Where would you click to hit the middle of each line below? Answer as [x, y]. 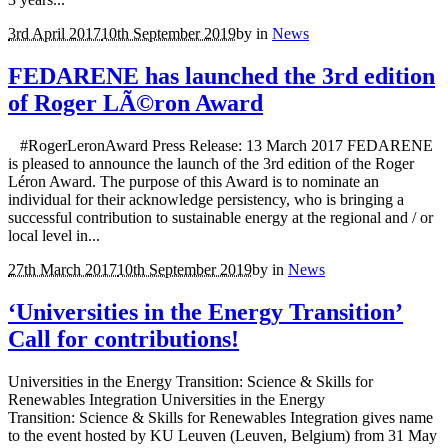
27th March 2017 [62, 270]
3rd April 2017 [54, 34]
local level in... [54, 236]
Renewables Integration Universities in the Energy [166, 399]
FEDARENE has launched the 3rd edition [221, 76]
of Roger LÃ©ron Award [135, 103]
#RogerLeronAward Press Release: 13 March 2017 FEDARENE [220, 146]
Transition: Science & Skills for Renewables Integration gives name [220, 417]
